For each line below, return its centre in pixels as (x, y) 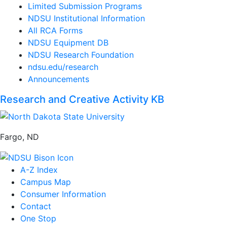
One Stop (38, 219)
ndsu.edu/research (63, 67)
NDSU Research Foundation (81, 55)
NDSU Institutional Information (86, 18)
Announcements (59, 79)
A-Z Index (39, 170)
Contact (36, 206)
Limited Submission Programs (85, 6)
